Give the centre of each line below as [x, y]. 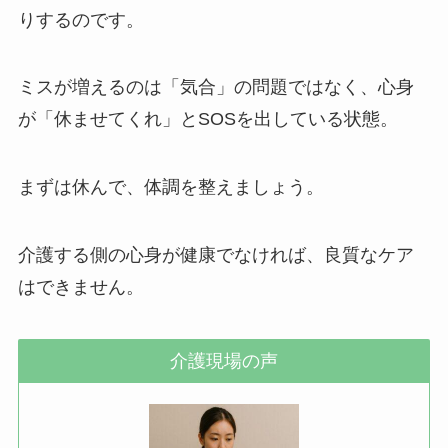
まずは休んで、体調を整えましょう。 [170, 187]
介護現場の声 [224, 360]
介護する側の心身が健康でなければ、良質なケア [215, 255]
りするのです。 [80, 19]
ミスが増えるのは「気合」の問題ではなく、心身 [215, 87]
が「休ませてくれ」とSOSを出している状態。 [207, 119]
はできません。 [80, 287]
